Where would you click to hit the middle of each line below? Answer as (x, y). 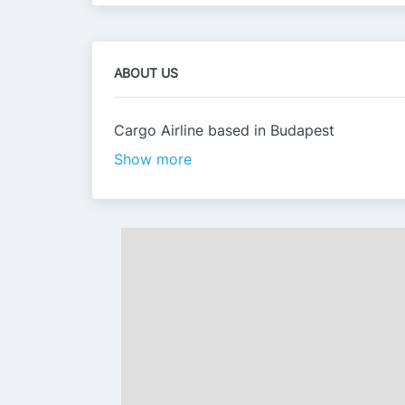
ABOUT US (146, 73)
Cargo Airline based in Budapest (224, 130)
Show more (153, 159)
